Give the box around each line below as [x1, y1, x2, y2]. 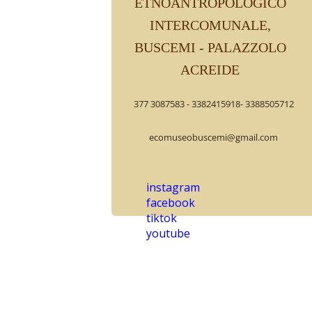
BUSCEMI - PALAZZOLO [134, 40, 286, 55]
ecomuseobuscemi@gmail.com [149, 131, 278, 143]
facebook [146, 195, 195, 210]
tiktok [146, 210, 177, 226]
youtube [146, 226, 190, 241]
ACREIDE [180, 62, 240, 77]
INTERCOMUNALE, [149, 17, 271, 33]
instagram [146, 180, 200, 195]
